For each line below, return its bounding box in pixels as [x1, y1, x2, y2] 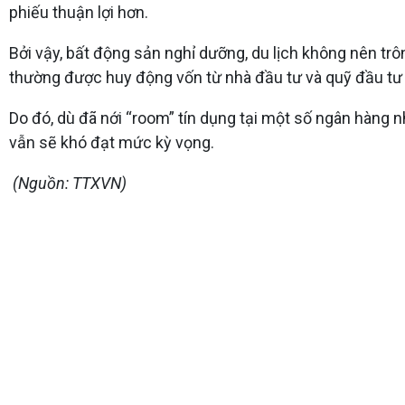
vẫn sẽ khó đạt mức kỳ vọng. [9, 132, 214, 152]
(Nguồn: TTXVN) [9, 173, 127, 193]
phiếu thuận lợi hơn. [9, 2, 148, 22]
